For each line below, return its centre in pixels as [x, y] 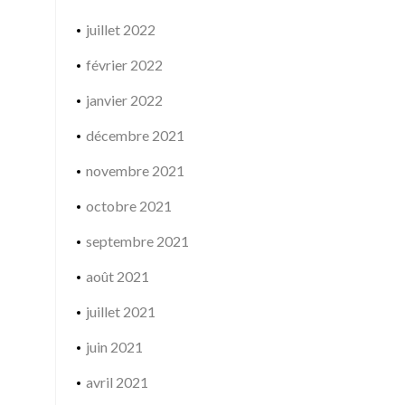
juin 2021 [114, 347]
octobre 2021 [128, 206]
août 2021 [117, 276]
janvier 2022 [124, 100]
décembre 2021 [135, 135]
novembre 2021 [135, 170]
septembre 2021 [137, 241]
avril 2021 [117, 382]
